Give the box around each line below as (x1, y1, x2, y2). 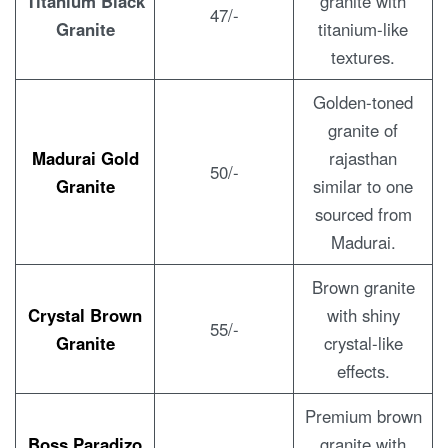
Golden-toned (313, 89, 413, 114)
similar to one (313, 173, 413, 198)
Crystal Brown (28, 302, 142, 327)
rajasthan (329, 145, 397, 170)
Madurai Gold (31, 145, 139, 170)
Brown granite (311, 274, 415, 299)
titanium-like (318, 16, 408, 41)
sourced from (314, 201, 412, 226)
